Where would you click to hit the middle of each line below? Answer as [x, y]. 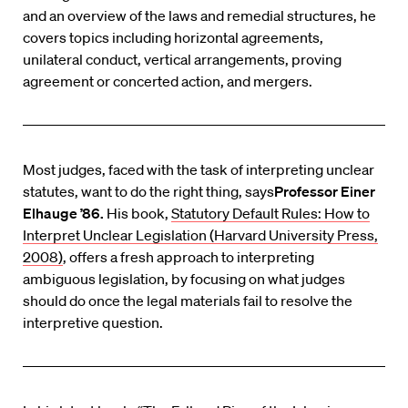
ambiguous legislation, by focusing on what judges [184, 279]
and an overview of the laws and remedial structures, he [199, 16]
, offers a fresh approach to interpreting [189, 257]
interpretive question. [93, 323]
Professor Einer [325, 192]
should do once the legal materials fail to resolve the [188, 301]
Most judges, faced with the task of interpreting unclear [199, 170]
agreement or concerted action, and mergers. [168, 82]
